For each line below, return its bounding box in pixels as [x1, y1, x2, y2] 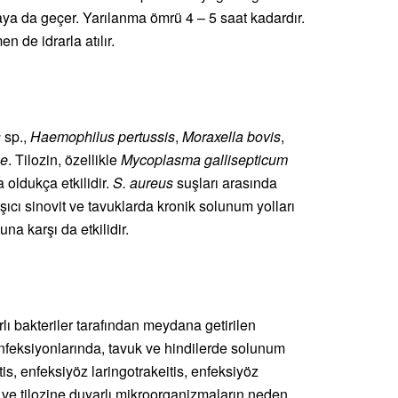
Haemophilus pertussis [30, 126, 175, 147]
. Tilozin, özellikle [8, 149, 121, 171]
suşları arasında [177, 172, 277, 194]
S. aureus [113, 172, 177, 194]
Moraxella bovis [182, 126, 281, 147]
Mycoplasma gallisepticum [121, 149, 288, 171]
